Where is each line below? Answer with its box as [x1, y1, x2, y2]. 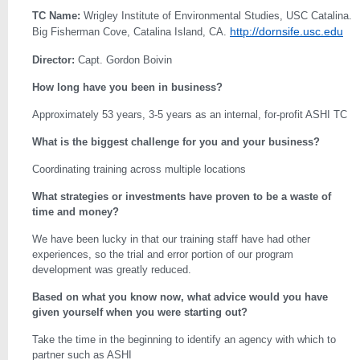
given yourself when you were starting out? [32, 306, 247, 318]
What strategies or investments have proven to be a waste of [32, 190, 331, 202]
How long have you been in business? [32, 81, 223, 93]
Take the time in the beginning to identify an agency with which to [32, 333, 336, 346]
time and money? [32, 206, 119, 218]
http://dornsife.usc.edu [230, 25, 343, 38]
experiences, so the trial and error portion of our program [32, 248, 293, 260]
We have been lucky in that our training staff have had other [32, 233, 310, 245]
